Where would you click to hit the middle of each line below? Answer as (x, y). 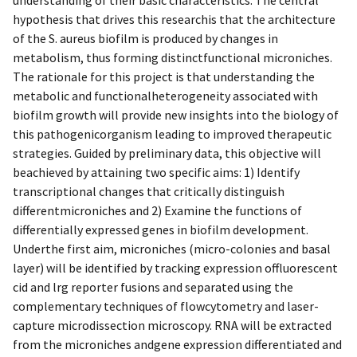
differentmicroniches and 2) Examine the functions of (157, 210)
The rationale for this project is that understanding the (164, 76)
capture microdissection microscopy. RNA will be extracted (172, 325)
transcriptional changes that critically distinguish (149, 191)
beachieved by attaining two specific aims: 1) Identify (156, 172)
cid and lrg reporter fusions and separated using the (153, 286)
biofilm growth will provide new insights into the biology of (176, 114)
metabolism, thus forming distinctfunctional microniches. (173, 57)
